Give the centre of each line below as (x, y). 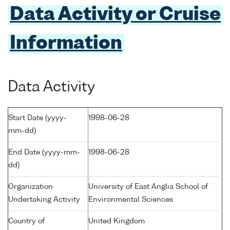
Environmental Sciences (131, 199)
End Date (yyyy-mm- (44, 152)
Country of (26, 221)
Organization (31, 187)
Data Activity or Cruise (115, 15)
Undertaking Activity (44, 199)
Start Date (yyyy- (37, 118)
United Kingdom (117, 221)
